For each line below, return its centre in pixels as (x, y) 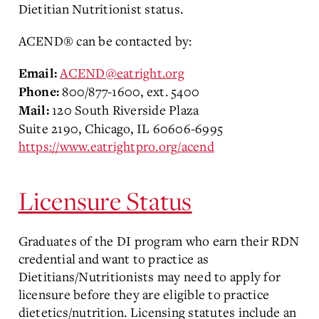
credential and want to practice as (113, 258)
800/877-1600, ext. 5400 (131, 91)
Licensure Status (105, 200)
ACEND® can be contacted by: (105, 41)
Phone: (40, 92)
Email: (39, 74)
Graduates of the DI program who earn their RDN (158, 241)
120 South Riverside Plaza (126, 110)
